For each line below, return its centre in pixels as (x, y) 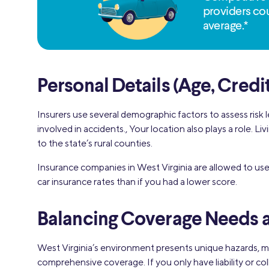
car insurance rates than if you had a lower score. (137, 181)
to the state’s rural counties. (95, 143)
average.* (225, 26)
